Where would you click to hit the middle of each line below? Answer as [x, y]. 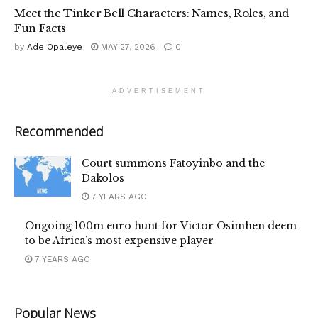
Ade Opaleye [55, 47]
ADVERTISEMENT [159, 91]
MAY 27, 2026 [127, 47]
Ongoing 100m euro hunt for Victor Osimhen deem [161, 226]
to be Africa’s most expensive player [119, 241]
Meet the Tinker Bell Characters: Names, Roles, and [152, 13]
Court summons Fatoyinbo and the [173, 164]
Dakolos [103, 179]
